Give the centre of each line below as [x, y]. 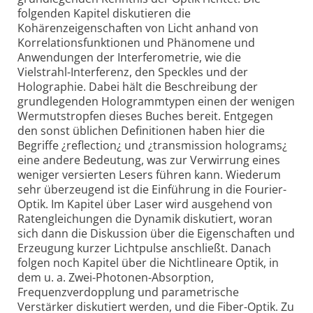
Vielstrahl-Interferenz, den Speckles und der [133, 72]
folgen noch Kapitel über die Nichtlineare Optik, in [148, 263]
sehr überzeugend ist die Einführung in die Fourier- [152, 190]
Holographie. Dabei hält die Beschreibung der [138, 87]
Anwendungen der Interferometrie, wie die [129, 58]
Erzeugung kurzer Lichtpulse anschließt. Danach [144, 248]
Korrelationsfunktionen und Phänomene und [136, 43]
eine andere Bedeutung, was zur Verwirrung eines [149, 160]
